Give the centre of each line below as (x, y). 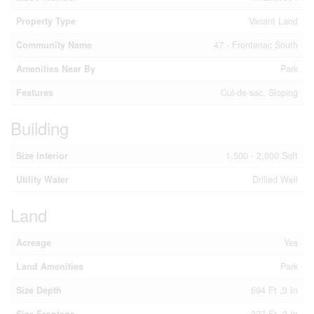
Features (35, 93)
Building (40, 128)
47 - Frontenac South (256, 45)
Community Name (54, 45)
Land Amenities (50, 266)
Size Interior (42, 156)
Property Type (46, 21)
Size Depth (39, 290)
